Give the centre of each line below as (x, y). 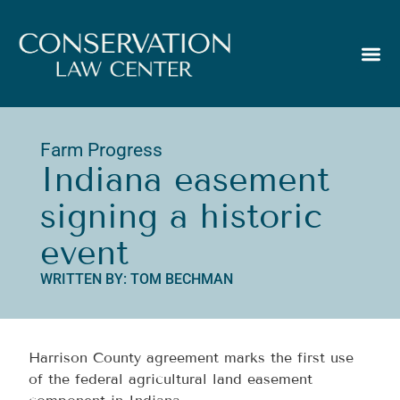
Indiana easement (184, 179)
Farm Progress (101, 150)
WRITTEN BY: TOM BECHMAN (136, 279)
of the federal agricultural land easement (171, 379)
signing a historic (181, 216)
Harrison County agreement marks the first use (192, 358)
